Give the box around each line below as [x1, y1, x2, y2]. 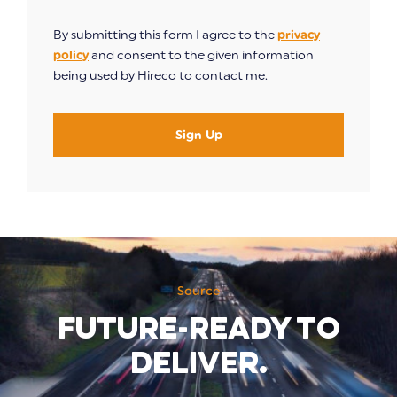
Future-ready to [57, 307, 340, 347]
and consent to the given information [89, 48, 314, 64]
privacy [277, 27, 320, 43]
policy [53, 48, 89, 64]
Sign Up [175, 128, 222, 144]
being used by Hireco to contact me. [53, 68, 268, 84]
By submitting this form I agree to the [53, 27, 277, 43]
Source [177, 284, 220, 300]
